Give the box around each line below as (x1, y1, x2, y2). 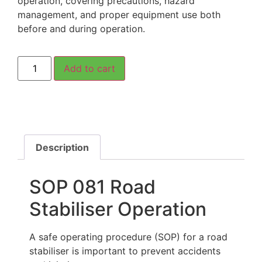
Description (36, 141, 89, 153)
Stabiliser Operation (29, 198, 206, 221)
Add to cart (64, 62, 116, 74)
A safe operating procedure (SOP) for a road (29, 231, 227, 243)
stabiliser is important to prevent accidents (29, 245, 220, 257)
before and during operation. (18, 23, 145, 35)
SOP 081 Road (29, 175, 156, 199)
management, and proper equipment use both (18, 9, 220, 21)
